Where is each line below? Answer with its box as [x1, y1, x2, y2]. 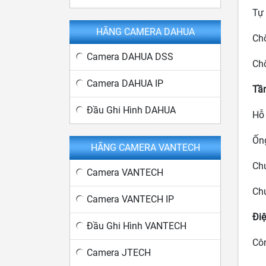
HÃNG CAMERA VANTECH [90, 142, 200, 153]
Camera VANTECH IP [87, 194, 174, 205]
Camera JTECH [87, 247, 151, 258]
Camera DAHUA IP [87, 78, 163, 89]
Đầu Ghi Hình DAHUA [87, 104, 176, 116]
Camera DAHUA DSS [87, 51, 173, 62]
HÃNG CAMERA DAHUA [96, 26, 195, 37]
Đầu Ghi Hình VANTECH [87, 220, 186, 232]
